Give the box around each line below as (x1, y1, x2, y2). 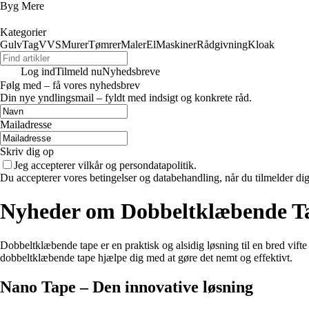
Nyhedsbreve (102, 66, 160, 77)
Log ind (21, 66, 55, 77)
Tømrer (88, 39, 121, 50)
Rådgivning (197, 39, 248, 50)
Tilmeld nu (55, 66, 102, 77)
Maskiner (156, 39, 197, 50)
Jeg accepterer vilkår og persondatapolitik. (14, 159, 197, 171)
